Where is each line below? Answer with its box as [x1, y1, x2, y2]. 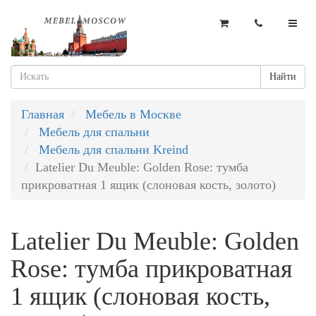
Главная [21, 107, 64, 121]
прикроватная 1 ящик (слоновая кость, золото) [21, 178, 276, 192]
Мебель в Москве [85, 107, 181, 121]
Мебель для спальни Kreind [39, 142, 188, 157]
